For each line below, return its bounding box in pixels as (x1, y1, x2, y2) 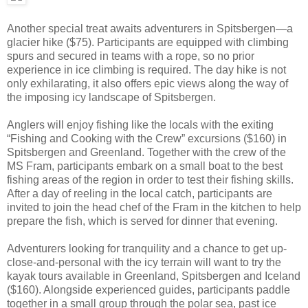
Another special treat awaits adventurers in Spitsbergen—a (7, 22, 293, 34)
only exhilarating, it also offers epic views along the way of (7, 77, 288, 89)
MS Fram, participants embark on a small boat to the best (7, 159, 283, 172)
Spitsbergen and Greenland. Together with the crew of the (7, 146, 286, 158)
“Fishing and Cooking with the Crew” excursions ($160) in (7, 132, 287, 144)
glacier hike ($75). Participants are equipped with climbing (7, 36, 289, 48)
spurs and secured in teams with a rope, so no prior (7, 49, 254, 62)
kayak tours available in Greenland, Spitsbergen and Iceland (7, 269, 300, 282)
